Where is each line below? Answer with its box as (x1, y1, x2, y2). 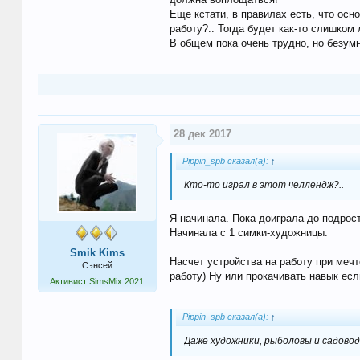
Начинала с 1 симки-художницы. (169, 226, 328, 239)
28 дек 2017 (173, 128, 231, 141)
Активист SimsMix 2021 (50, 276, 145, 287)
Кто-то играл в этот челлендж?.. (183, 179, 344, 191)
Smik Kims (69, 247, 125, 260)
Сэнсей (81, 260, 112, 271)
